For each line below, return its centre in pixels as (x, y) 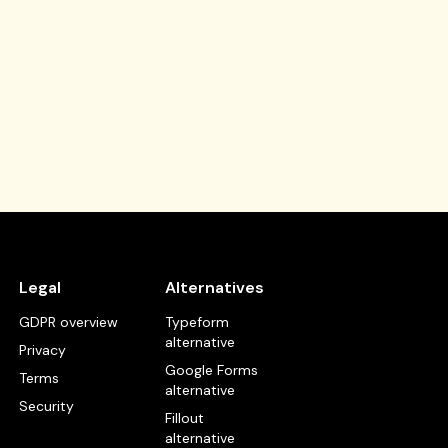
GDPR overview (68, 322)
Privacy (42, 350)
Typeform (197, 322)
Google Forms (212, 370)
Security (46, 406)
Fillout (185, 418)
